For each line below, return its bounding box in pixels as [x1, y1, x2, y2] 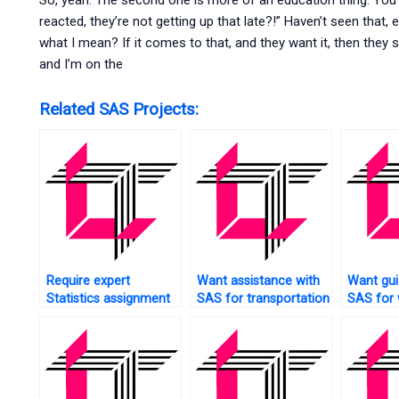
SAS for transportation [196, 290, 330, 306]
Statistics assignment [45, 290, 170, 306]
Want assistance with [196, 273, 320, 289]
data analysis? [196, 308, 278, 324]
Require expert [45, 273, 130, 289]
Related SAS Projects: [38, 99, 199, 119]
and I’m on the [38, 56, 123, 73]
